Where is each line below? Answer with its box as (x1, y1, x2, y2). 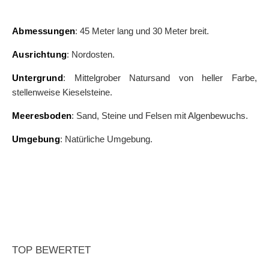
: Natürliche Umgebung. (60, 134, 153, 145)
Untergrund (12, 73, 63, 83)
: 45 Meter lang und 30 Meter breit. (75, 26, 210, 37)
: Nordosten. (67, 49, 115, 60)
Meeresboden (12, 110, 72, 121)
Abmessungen (12, 26, 76, 37)
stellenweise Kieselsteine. (12, 87, 112, 98)
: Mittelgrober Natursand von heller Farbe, (63, 73, 257, 83)
